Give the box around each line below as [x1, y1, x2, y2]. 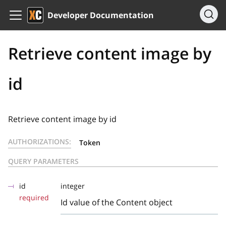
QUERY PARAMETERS [8, 156, 79, 166]
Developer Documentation [47, 10, 154, 21]
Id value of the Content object [61, 197, 173, 208]
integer [61, 181, 85, 191]
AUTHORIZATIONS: [8, 137, 71, 146]
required [19, 193, 49, 202]
